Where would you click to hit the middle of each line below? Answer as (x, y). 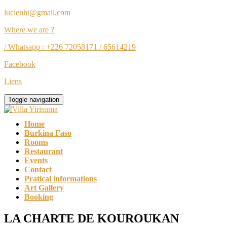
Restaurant (44, 151)
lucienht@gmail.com (37, 12)
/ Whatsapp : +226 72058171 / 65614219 (70, 47)
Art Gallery (44, 188)
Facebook (20, 64)
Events (36, 160)
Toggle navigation (34, 100)
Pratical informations (61, 179)
